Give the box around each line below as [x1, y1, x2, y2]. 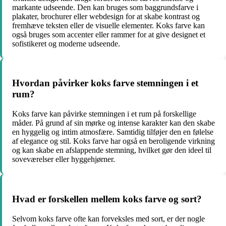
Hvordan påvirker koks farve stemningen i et [12, 78, 198, 89]
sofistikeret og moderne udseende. [12, 39, 120, 48]
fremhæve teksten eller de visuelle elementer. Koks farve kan [12, 21, 205, 30]
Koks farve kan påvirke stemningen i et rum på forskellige [12, 109, 196, 119]
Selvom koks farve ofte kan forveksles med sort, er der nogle [12, 214, 205, 223]
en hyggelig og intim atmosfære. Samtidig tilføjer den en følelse [12, 128, 213, 137]
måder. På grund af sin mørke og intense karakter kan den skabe [12, 119, 215, 128]
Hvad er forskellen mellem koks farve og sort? [12, 193, 202, 204]
